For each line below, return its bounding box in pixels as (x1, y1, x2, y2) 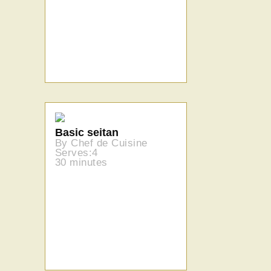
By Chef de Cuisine (55, 137, 148, 149)
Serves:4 (55, 146, 98, 158)
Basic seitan (55, 126, 119, 139)
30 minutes (55, 156, 108, 168)
